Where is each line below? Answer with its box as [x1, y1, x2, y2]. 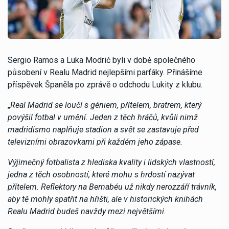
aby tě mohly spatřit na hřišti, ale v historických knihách [8, 194, 203, 204]
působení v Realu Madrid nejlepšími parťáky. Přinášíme [8, 67, 202, 77]
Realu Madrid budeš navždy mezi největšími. [8, 206, 166, 216]
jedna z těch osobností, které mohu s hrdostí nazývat [8, 169, 195, 179]
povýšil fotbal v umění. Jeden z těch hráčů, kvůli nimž [8, 112, 198, 122]
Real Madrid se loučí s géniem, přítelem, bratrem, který [10, 100, 201, 110]
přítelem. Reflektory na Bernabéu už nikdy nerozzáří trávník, [8, 181, 217, 192]
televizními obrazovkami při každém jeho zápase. [8, 136, 182, 147]
